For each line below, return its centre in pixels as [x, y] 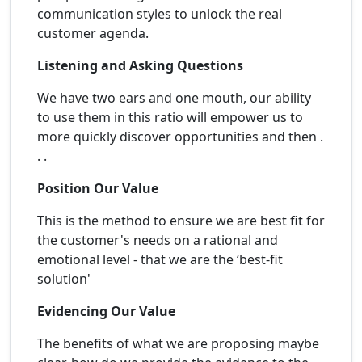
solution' [64, 278]
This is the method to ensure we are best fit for [181, 220]
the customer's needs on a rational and [158, 240]
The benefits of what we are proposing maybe [178, 343]
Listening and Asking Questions [140, 65]
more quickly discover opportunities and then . [180, 136]
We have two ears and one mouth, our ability [174, 97]
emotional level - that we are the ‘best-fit [160, 259]
